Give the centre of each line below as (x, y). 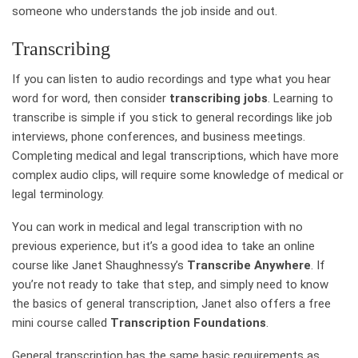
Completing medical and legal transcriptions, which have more (175, 155)
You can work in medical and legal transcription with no (157, 227)
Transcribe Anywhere (249, 265)
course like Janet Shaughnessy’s (99, 265)
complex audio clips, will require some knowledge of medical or (178, 175)
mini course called (61, 322)
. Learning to (300, 98)
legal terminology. (58, 194)
